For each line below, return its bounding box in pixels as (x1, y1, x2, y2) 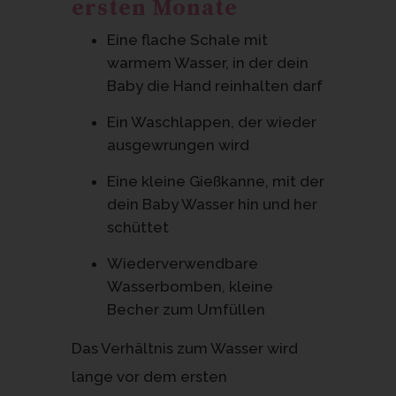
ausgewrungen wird (106, 135, 249, 154)
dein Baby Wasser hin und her (106, 194, 317, 213)
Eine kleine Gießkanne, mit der (106, 171, 324, 190)
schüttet (106, 217, 169, 236)
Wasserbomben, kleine (106, 277, 273, 295)
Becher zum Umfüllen (106, 300, 265, 318)
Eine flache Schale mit (106, 30, 268, 49)
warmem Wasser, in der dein (106, 53, 308, 72)
